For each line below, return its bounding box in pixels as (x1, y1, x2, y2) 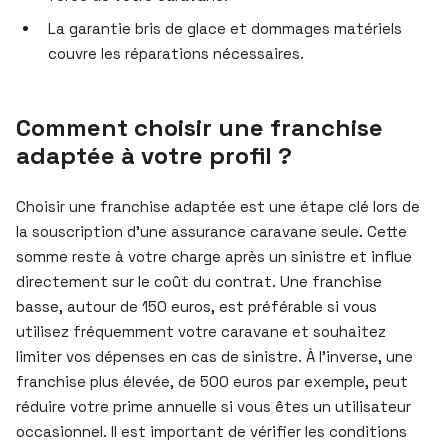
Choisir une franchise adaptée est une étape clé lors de (16, 196, 420, 216)
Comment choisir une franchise (16, 111, 383, 143)
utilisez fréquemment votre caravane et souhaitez (16, 321, 386, 341)
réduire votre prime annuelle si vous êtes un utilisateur (16, 396, 411, 416)
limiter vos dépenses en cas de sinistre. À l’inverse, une (16, 346, 413, 366)
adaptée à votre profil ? (16, 139, 292, 171)
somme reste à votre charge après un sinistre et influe (16, 246, 412, 266)
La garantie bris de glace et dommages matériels (48, 18, 402, 38)
